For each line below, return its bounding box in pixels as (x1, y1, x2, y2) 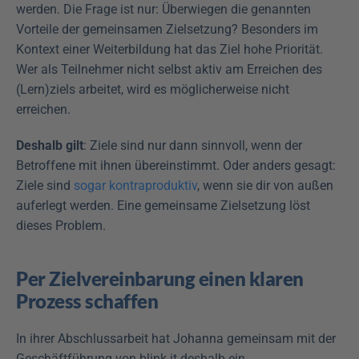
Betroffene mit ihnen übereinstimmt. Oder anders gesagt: (16, 158, 336, 173)
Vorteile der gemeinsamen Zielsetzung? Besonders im (16, 22, 318, 37)
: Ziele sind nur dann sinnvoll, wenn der (83, 138, 302, 153)
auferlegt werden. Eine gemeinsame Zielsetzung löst (16, 198, 310, 213)
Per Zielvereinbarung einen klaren (16, 267, 304, 290)
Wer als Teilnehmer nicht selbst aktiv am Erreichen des (16, 62, 322, 77)
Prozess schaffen (16, 289, 158, 313)
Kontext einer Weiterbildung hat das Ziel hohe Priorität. (16, 42, 323, 57)
